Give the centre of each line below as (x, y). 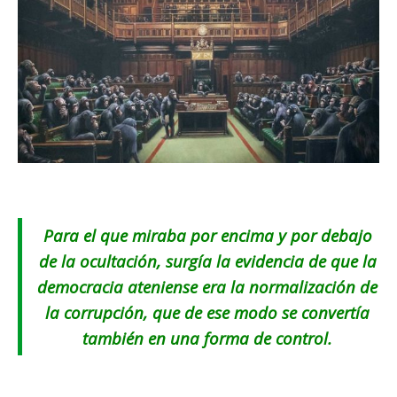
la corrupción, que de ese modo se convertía (207, 313)
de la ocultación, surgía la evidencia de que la (207, 261)
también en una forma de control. (207, 339)
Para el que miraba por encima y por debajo (207, 236)
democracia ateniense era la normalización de (207, 287)
